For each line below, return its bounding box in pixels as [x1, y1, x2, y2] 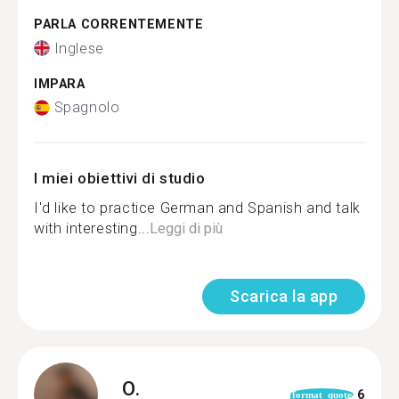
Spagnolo [53, 99, 120, 116]
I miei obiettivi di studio [34, 169, 206, 187]
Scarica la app [230, 287, 338, 305]
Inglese [53, 39, 104, 57]
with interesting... [34, 220, 151, 237]
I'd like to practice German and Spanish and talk [34, 199, 361, 216]
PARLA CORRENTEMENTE [34, 17, 204, 32]
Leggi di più [150, 220, 224, 237]
